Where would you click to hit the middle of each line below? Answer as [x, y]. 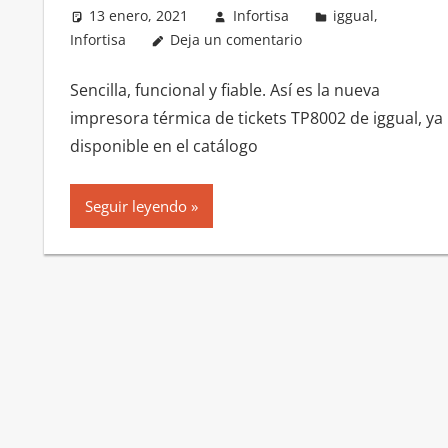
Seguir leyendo [135, 206]
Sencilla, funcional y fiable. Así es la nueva [224, 90]
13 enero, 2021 [139, 16]
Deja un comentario [236, 40]
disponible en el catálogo [163, 146]
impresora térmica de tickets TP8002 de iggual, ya [256, 118]
